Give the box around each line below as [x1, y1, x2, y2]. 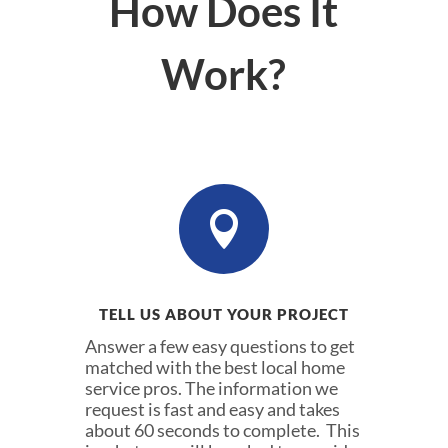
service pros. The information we [84, 376, 338, 399]
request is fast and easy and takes [84, 397, 340, 420]
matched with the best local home [84, 355, 345, 378]
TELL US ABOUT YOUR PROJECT [98, 304, 349, 323]
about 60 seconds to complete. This [84, 418, 360, 441]
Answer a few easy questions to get [84, 334, 355, 357]
